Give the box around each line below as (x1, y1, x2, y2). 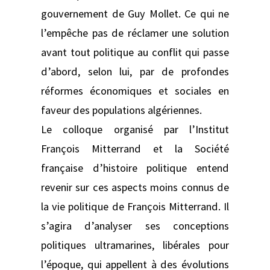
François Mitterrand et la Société (41, 141, 229, 155)
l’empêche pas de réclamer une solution (41, 25, 229, 40)
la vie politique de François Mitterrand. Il (41, 199, 229, 213)
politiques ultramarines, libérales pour (41, 237, 229, 252)
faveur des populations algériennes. (41, 102, 202, 117)
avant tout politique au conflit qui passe (41, 45, 229, 59)
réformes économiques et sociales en (41, 83, 229, 98)
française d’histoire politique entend (41, 160, 229, 175)
